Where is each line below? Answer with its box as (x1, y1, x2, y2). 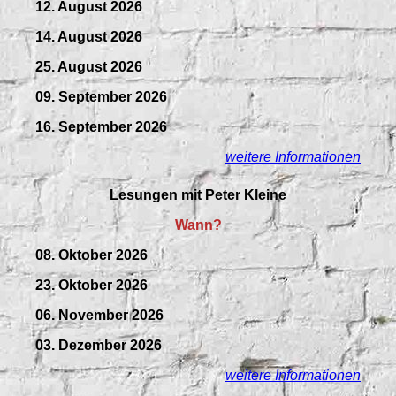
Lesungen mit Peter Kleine (110, 187, 286, 202)
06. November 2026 (35, 307, 164, 323)
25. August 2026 (35, 59, 142, 75)
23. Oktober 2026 (35, 277, 148, 293)
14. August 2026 (35, 29, 142, 45)
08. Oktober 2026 (35, 247, 148, 263)
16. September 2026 (35, 119, 167, 135)
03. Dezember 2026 (35, 337, 162, 353)
